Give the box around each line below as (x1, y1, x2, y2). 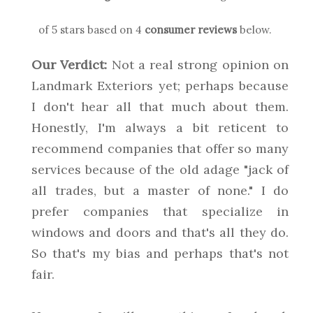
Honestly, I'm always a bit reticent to (31, 119, 289, 136)
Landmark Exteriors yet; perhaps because (31, 78, 289, 94)
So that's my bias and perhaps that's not (31, 245, 289, 261)
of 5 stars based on (38, 23, 136, 36)
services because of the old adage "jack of (31, 161, 289, 177)
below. (237, 23, 272, 36)
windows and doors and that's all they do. (31, 224, 289, 240)
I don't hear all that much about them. (31, 99, 289, 115)
